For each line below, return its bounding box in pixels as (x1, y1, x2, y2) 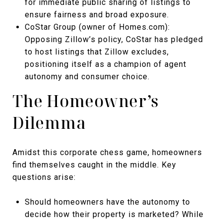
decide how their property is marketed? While (24, 210, 204, 220)
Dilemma (12, 112, 86, 134)
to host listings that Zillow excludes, (24, 47, 169, 57)
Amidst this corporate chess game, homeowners (12, 148, 202, 158)
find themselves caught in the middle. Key (12, 160, 176, 170)
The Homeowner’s (12, 90, 159, 112)
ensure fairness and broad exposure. (24, 10, 169, 20)
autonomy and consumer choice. (24, 72, 150, 82)
